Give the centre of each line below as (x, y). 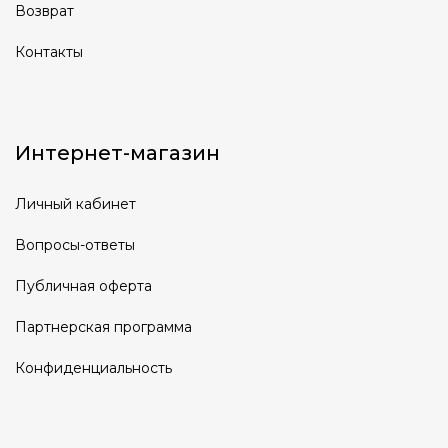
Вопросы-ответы (75, 245)
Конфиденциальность (93, 368)
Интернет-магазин (117, 153)
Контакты (49, 52)
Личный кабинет (75, 204)
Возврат (44, 11)
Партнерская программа (103, 327)
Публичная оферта (83, 286)
